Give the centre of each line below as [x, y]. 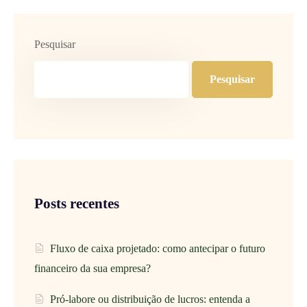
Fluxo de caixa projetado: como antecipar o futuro [158, 248]
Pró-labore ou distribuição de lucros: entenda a [150, 299]
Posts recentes [77, 203]
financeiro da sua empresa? [93, 268]
